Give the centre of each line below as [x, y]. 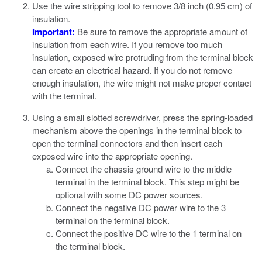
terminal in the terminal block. [111, 182]
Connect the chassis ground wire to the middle [144, 169]
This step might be [203, 182]
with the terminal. [64, 96]
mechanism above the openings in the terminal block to [137, 130]
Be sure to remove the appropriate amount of [161, 31]
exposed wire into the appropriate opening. [112, 156]
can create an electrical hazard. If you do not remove [132, 70]
